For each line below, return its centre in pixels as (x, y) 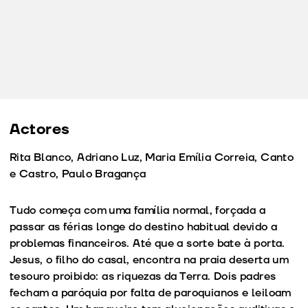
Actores (40, 129)
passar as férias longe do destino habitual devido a (144, 227)
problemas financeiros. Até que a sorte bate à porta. (147, 243)
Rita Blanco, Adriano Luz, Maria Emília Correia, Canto (152, 157)
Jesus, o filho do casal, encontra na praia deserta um (149, 260)
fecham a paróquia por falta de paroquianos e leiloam (150, 293)
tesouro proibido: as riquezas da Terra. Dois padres (143, 276)
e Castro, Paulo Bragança (78, 174)
